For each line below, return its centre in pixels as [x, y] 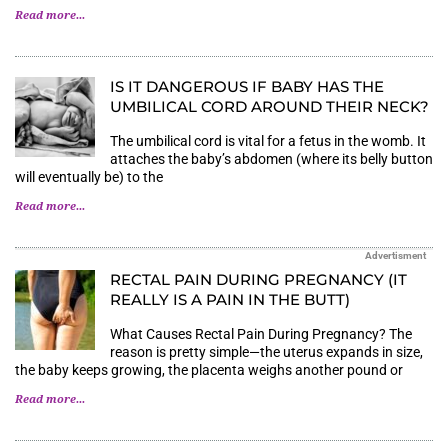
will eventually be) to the [89, 176]
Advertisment [395, 255]
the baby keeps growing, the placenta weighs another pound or [209, 369]
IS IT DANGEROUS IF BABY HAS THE [247, 86]
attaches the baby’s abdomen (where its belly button [271, 158]
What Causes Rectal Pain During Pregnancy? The [261, 333]
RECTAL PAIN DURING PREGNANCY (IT [258, 279]
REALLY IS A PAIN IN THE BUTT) [230, 299]
